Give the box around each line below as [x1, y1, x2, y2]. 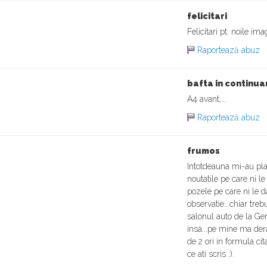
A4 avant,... [187, 94, 226, 104]
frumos [187, 146, 220, 156]
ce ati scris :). [187, 249, 234, 259]
